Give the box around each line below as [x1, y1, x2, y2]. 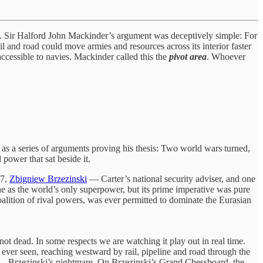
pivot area [169, 51, 207, 62]
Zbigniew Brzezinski [9, 173, 87, 184]
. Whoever [207, 51, 245, 62]
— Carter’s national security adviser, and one [87, 173, 255, 184]
